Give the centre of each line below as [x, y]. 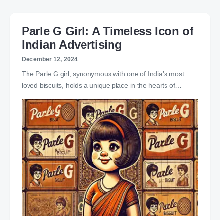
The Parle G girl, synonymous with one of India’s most [103, 74]
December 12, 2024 [50, 59]
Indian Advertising [72, 44]
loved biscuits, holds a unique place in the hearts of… [102, 85]
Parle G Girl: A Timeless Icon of [108, 31]
